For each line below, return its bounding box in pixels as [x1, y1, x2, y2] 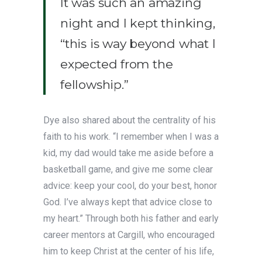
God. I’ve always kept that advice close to [43, 196, 212, 208]
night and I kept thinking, [60, 16, 215, 31]
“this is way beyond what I [60, 36, 216, 51]
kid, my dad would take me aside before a [43, 147, 213, 159]
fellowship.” [60, 77, 129, 92]
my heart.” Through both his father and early [43, 213, 219, 225]
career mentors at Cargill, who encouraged [43, 229, 215, 241]
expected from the [60, 57, 173, 72]
